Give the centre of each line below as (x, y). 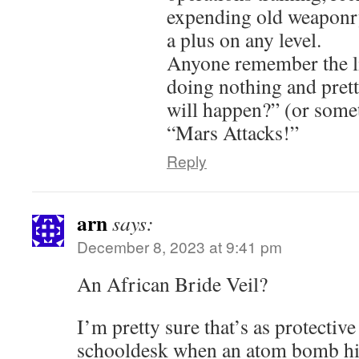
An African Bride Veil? (172, 284)
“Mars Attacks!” (233, 132)
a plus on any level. (244, 39)
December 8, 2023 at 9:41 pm (179, 246)
